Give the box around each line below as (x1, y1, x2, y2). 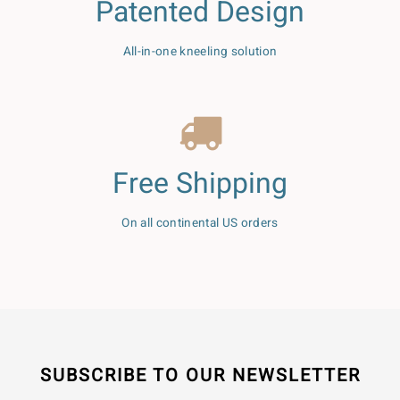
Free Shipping (112, 162, 287, 204)
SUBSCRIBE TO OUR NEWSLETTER (39, 362, 361, 388)
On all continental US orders (121, 213, 279, 232)
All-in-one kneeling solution (122, 42, 278, 61)
